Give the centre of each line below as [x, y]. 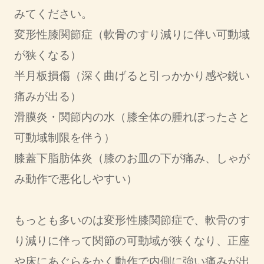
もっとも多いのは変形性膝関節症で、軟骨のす [132, 220]
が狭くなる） [47, 55]
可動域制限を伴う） [64, 138]
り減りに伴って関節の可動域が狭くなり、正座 [132, 241]
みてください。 [53, 14]
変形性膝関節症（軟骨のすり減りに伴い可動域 [132, 35]
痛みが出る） [47, 97]
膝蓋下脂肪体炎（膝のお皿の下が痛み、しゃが [132, 159]
